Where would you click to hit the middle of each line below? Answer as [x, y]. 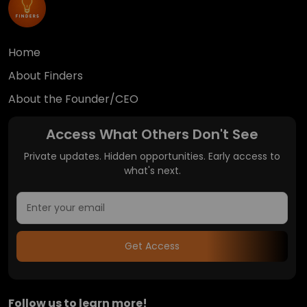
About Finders [46, 75]
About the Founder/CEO [73, 99]
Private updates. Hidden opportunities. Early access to [152, 156]
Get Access [152, 246]
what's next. [152, 170]
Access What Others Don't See [152, 134]
